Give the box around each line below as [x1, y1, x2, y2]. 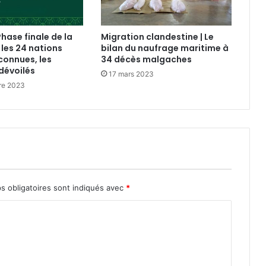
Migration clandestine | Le [100, 31, 214, 43]
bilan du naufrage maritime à [100, 42, 229, 55]
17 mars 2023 [108, 69, 154, 79]
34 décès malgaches [100, 53, 192, 66]
